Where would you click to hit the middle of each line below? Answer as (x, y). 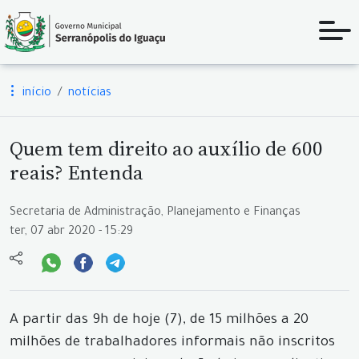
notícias (90, 94)
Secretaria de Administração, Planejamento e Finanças (155, 213)
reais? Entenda (77, 172)
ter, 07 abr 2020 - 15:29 (71, 232)
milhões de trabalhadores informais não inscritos (172, 343)
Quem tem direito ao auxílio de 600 (166, 148)
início (35, 94)
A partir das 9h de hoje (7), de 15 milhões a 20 (159, 321)
